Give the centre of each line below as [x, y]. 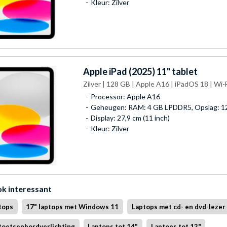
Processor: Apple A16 [125, 96]
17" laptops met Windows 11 [72, 206]
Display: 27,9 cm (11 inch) [130, 118]
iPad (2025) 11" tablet [152, 71]
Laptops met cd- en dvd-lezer [178, 206]
